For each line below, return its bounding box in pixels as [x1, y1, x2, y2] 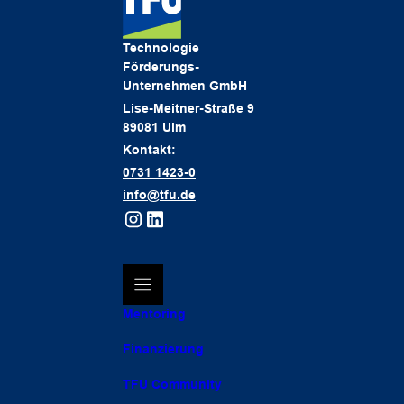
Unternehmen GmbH [123, 78, 247, 93]
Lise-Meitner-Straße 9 [123, 101, 254, 115]
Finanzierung [123, 342, 204, 356]
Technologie [123, 41, 199, 55]
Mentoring [123, 307, 186, 321]
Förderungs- [123, 60, 207, 74]
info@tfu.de [123, 188, 196, 202]
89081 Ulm [123, 120, 186, 134]
